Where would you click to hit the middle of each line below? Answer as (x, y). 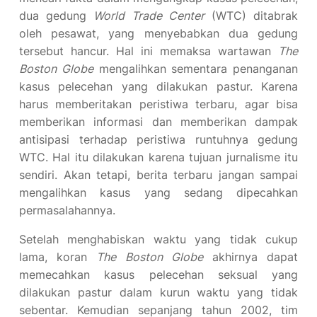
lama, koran (58, 257)
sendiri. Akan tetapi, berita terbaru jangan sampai (158, 175)
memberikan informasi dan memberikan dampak (158, 122)
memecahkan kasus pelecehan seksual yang (158, 275)
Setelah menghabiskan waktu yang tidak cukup (158, 239)
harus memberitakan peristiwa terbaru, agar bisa (158, 104)
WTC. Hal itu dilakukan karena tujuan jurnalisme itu (158, 157)
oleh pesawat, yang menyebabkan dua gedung (158, 33)
